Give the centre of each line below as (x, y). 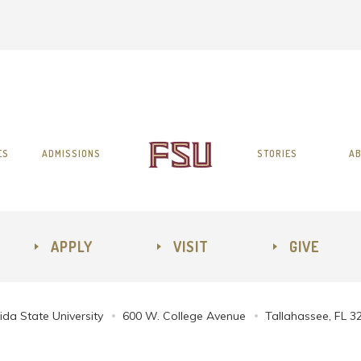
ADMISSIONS (71, 154)
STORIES (277, 154)
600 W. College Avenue (184, 316)
